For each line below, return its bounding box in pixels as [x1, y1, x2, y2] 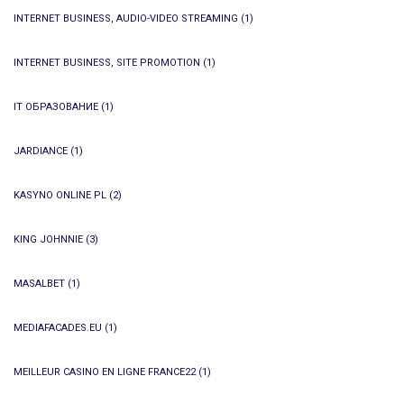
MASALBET [14, 278, 65, 289]
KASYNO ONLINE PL [14, 189, 106, 201]
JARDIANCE [14, 145, 68, 157]
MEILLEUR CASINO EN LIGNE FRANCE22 [14, 366, 196, 378]
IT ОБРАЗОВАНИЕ [14, 101, 98, 113]
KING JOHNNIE [14, 234, 83, 245]
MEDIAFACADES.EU [14, 322, 102, 334]
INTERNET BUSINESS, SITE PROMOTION [14, 57, 200, 69]
